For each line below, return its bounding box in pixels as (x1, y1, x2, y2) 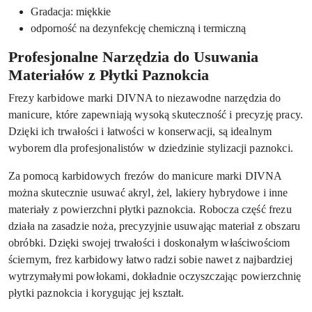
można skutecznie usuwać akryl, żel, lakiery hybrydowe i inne (8, 187, 288, 199)
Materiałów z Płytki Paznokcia (8, 67, 209, 84)
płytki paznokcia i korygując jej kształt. (8, 287, 185, 299)
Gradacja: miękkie (31, 6, 111, 18)
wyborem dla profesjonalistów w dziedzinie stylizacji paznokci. (8, 142, 293, 155)
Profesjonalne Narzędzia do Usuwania (8, 49, 258, 66)
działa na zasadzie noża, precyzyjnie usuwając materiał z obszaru (8, 220, 301, 233)
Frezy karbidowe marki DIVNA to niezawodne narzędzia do (8, 92, 281, 104)
